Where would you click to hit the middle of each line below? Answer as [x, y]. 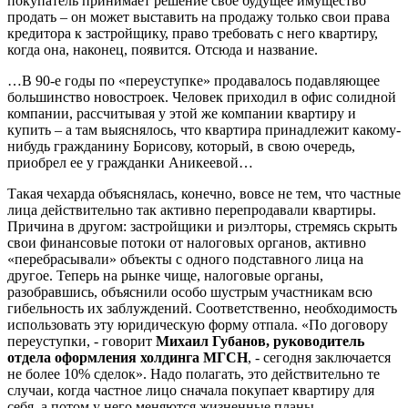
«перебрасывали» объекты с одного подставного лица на [185, 259]
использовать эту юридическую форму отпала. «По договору [198, 324]
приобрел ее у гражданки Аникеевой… [130, 162]
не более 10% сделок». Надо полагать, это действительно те [194, 373]
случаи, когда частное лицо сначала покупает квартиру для [191, 390]
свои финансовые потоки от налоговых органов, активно [187, 242]
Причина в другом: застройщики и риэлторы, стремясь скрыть [202, 226]
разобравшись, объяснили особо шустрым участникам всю [190, 291]
